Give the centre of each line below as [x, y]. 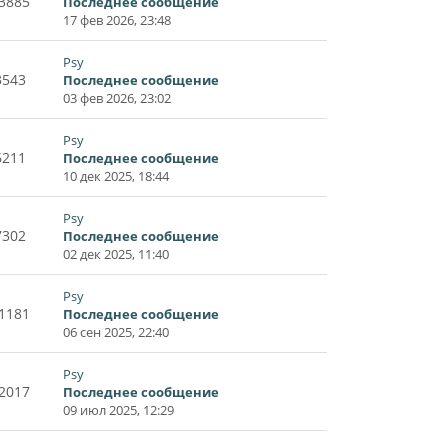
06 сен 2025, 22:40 [116, 331]
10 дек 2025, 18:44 [116, 175]
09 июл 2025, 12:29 [118, 409]
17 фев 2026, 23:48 [117, 19]
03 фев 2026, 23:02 [117, 97]
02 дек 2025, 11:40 [116, 253]
